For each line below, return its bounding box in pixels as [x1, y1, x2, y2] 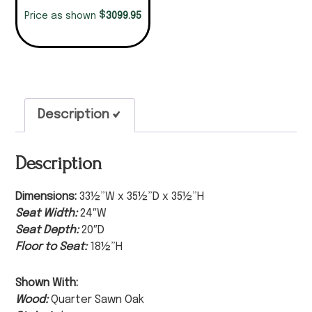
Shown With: [15, 276, 79, 289]
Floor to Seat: [15, 240, 91, 253]
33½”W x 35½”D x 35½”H [79, 190, 205, 203]
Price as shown [24, 10, 100, 21]
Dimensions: [15, 190, 80, 203]
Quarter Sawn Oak [51, 293, 145, 306]
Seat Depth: [15, 224, 82, 236]
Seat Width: [15, 207, 81, 219]
